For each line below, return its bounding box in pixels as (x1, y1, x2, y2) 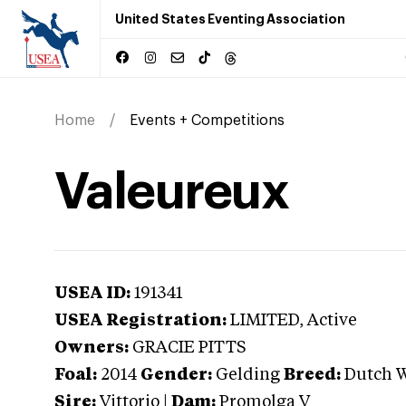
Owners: (54, 340, 129, 356)
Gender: (140, 367, 212, 383)
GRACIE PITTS (132, 340, 246, 356)
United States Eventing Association (115, 13, 345, 25)
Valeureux (54, 167, 289, 217)
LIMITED (230, 313, 299, 329)
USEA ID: (54, 285, 130, 302)
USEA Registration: (54, 313, 227, 329)
